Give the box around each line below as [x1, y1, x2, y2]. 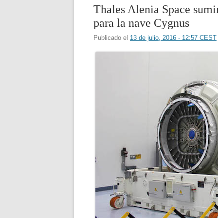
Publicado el [93, 34, 130, 41]
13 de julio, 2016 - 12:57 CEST [130, 34, 217, 41]
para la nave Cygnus [93, 16, 189, 29]
